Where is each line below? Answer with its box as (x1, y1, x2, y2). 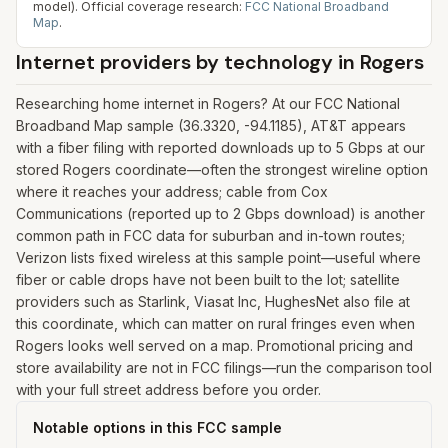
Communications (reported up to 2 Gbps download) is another (16, 205, 425, 222)
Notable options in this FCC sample (33, 419, 282, 436)
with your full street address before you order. (16, 381, 321, 398)
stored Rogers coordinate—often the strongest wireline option (16, 161, 428, 178)
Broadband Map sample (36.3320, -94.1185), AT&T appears (16, 117, 406, 134)
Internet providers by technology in (16, 49, 360, 75)
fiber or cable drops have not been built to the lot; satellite (16, 271, 400, 288)
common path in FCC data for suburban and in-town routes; (16, 227, 405, 244)
